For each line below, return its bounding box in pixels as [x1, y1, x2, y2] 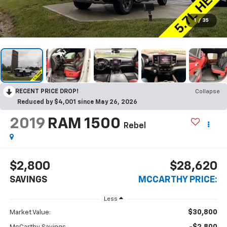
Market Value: [9, 209, 51, 216]
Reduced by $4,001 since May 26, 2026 [17, 99, 137, 105]
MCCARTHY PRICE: [138, 175, 218, 185]
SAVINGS [9, 175, 47, 185]
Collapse [195, 88, 220, 95]
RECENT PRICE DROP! [15, 88, 79, 95]
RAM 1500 [47, 116, 121, 132]
